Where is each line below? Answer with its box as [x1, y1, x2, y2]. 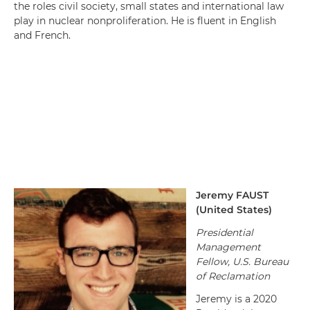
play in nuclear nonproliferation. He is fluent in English [14, 15, 276, 27]
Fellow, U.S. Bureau [196, 255, 289, 268]
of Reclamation [196, 270, 270, 282]
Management [196, 241, 261, 253]
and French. [14, 29, 71, 42]
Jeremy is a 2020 [196, 293, 277, 305]
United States [199, 203, 268, 216]
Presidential [196, 226, 253, 239]
